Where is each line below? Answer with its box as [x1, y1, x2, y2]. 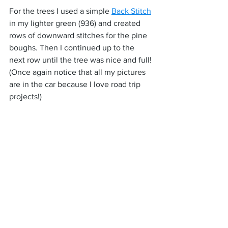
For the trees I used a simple [9, 6, 111, 15]
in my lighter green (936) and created [9, 18, 142, 27]
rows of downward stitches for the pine [9, 31, 149, 40]
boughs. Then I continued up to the [9, 43, 136, 52]
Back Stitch [111, 6, 151, 15]
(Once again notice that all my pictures [9, 67, 148, 76]
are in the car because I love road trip [9, 79, 142, 89]
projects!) [9, 92, 42, 101]
